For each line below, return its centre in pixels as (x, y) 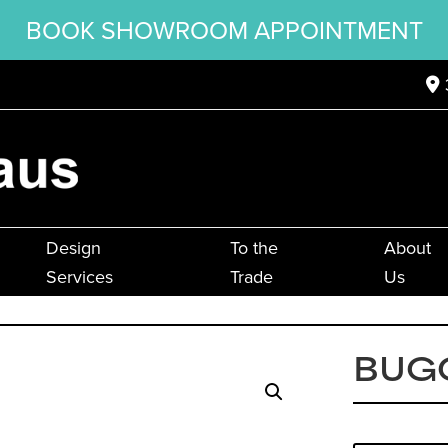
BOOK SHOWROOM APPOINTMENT (224, 29)
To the (253, 248)
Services (79, 277)
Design (73, 248)
